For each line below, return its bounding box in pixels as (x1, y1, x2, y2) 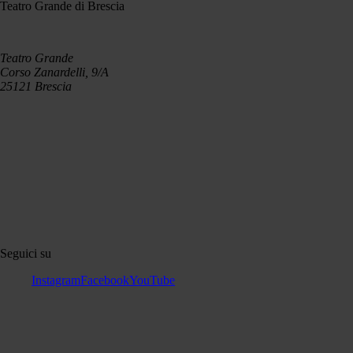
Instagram (32, 273, 80, 287)
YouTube (129, 273, 175, 287)
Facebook (80, 273, 129, 287)
